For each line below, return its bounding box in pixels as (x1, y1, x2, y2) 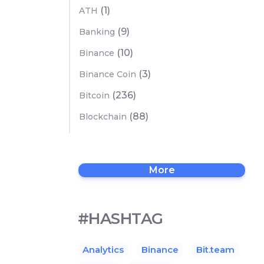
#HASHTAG (78, 209, 163, 228)
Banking (79, 26, 115, 37)
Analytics (82, 243, 124, 255)
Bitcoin (79, 90, 110, 101)
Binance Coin (79, 68, 136, 80)
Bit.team (196, 243, 235, 255)
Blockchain (79, 111, 127, 122)
